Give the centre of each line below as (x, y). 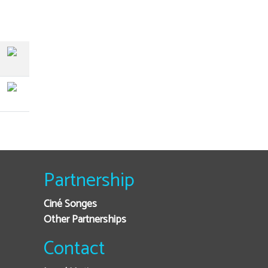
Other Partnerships (85, 220)
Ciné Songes (70, 204)
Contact (74, 249)
